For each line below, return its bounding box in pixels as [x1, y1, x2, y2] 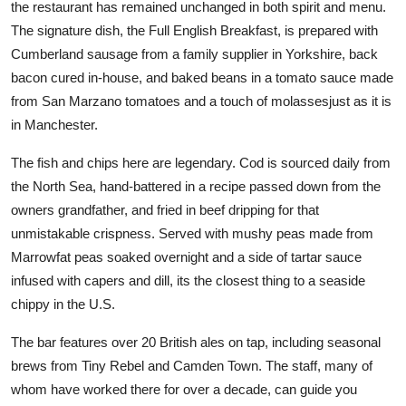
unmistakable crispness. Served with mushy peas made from [11, 225, 373, 241]
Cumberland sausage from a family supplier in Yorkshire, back [11, 45, 378, 62]
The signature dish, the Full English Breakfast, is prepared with [11, 22, 378, 38]
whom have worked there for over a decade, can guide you [11, 381, 357, 397]
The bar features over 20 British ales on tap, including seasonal [11, 333, 381, 350]
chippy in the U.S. [11, 295, 115, 312]
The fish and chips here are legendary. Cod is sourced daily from [11, 154, 391, 170]
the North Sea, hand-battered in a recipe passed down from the [11, 178, 381, 194]
